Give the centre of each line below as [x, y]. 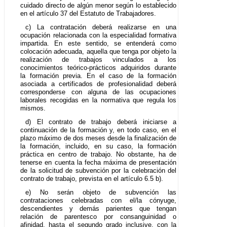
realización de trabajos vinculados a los [99, 59]
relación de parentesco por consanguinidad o [99, 216]
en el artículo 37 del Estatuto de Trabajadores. [88, 13]
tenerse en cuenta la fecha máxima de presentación [99, 162]
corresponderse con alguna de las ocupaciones [99, 92]
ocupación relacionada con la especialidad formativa [99, 35]
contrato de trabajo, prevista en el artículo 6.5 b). [92, 178]
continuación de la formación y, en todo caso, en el [99, 130]
